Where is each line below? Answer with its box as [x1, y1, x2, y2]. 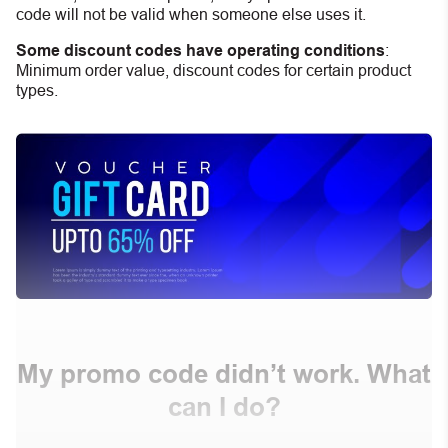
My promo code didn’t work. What [17, 360, 431, 389]
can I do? [167, 393, 281, 422]
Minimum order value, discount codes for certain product [16, 61, 411, 79]
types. [16, 81, 58, 99]
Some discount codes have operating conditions [16, 41, 385, 59]
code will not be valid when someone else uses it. [16, 5, 366, 23]
